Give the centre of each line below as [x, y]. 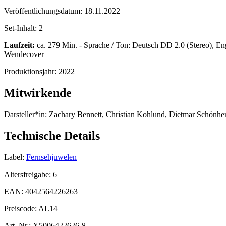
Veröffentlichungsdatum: [44, 11]
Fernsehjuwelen [51, 157]
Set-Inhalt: [21, 28]
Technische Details [52, 136]
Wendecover [24, 54]
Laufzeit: [19, 45]
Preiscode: [21, 208]
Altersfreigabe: [29, 174]
